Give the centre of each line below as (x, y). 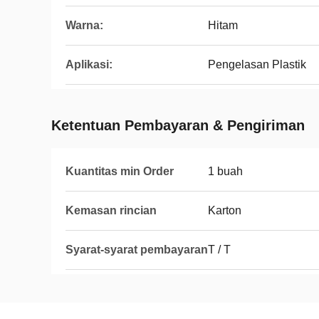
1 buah (225, 171)
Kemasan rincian (111, 210)
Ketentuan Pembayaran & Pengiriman (178, 125)
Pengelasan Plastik (257, 64)
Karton (225, 210)
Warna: (84, 25)
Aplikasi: (89, 64)
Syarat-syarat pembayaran (137, 250)
